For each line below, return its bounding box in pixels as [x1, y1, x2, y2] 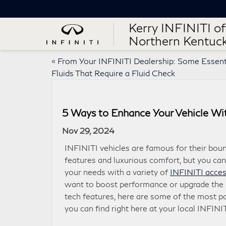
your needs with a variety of [65, 167, 170, 177]
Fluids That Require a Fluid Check [51, 68, 175, 78]
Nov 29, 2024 [62, 126, 115, 135]
